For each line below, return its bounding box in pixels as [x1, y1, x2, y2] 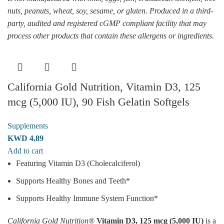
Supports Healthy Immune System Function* [16, 193, 158, 202]
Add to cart [7, 146, 43, 155]
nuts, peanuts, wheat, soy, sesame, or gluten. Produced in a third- [7, 6, 213, 15]
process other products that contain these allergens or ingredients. [7, 31, 214, 40]
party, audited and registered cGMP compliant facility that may [7, 18, 206, 27]
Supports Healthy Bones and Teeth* [16, 176, 130, 185]
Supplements [7, 121, 48, 130]
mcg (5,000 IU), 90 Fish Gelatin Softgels [7, 95, 189, 108]
